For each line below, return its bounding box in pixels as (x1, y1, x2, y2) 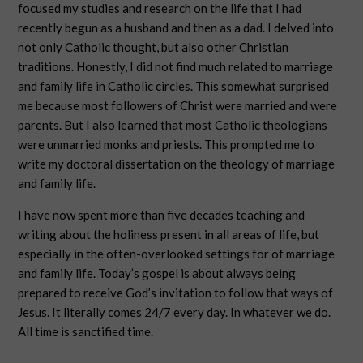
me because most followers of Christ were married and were (18, 98, 338, 113)
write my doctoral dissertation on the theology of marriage (18, 156, 335, 171)
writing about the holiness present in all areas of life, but (18, 227, 320, 241)
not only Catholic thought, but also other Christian (18, 40, 289, 54)
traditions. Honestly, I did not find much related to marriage (18, 59, 334, 74)
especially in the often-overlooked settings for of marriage (18, 246, 335, 261)
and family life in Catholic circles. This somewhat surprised (18, 79, 330, 93)
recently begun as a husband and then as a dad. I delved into (18, 20, 335, 35)
